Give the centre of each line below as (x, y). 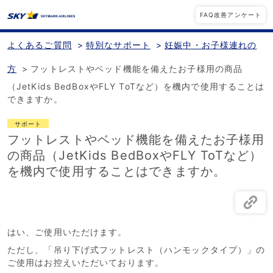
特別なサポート (118, 45)
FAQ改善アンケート (230, 14)
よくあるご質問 (40, 45)
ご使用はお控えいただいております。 (86, 262)
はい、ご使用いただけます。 (67, 232)
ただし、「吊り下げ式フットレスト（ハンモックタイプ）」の (136, 250)
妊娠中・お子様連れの (211, 45)
